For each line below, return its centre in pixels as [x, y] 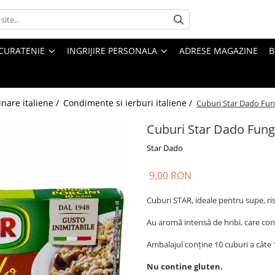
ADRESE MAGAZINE [219, 51]
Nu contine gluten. [185, 266]
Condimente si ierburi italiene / [129, 103]
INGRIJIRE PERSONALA [112, 51]
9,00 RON [170, 176]
